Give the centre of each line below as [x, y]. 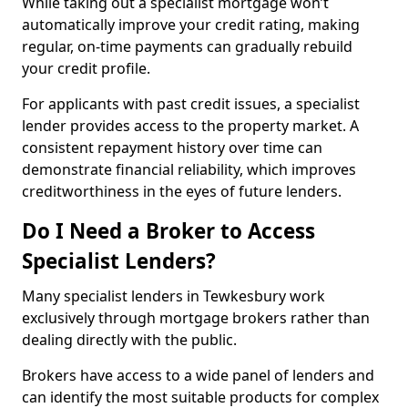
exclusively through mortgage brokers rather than [196, 318]
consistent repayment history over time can [172, 148]
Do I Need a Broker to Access [168, 231]
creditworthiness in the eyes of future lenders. [182, 191]
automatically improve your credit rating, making [191, 25]
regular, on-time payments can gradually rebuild [187, 46]
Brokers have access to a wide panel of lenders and [198, 375]
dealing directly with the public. [131, 340]
